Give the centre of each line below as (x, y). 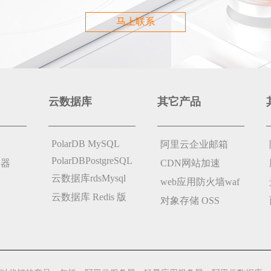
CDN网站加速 (190, 163)
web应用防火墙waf (200, 182)
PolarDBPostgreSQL (92, 161)
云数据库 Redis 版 (89, 197)
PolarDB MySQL (86, 144)
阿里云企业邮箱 (194, 144)
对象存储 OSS (190, 201)
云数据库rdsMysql (89, 178)
